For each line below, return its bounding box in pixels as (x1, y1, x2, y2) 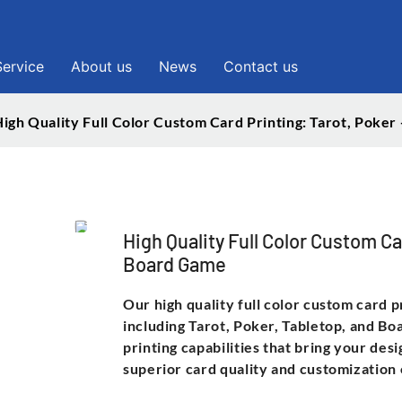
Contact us (223, 57, 298, 75)
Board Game (123, 251, 226, 275)
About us (71, 57, 132, 75)
